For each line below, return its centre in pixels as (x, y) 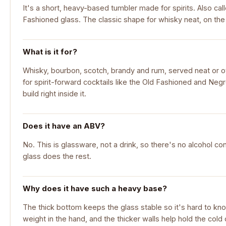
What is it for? (50, 51)
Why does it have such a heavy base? (95, 188)
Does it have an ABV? (64, 126)
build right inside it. (54, 94)
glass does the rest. (57, 156)
